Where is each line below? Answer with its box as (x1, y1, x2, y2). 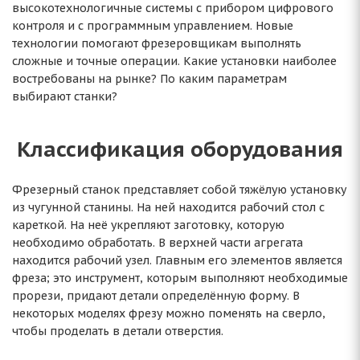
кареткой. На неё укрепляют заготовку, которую (12, 218, 284, 232)
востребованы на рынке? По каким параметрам (12, 72, 287, 86)
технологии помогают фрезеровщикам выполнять (12, 36, 301, 51)
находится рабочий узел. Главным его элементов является (12, 253, 342, 268)
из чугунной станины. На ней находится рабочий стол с (12, 200, 325, 215)
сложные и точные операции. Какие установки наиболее (12, 54, 337, 68)
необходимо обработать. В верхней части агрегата (12, 235, 303, 250)
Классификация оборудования (17, 135, 343, 162)
